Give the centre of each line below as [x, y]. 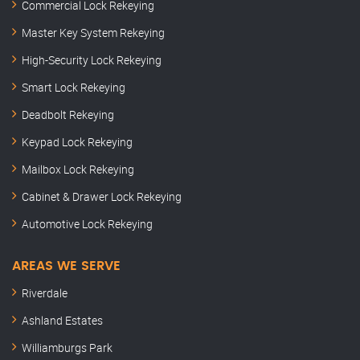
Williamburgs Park [67, 348]
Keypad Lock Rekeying [77, 142]
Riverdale [45, 293]
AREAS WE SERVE [66, 266]
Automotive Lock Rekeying [87, 224]
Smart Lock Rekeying [74, 88]
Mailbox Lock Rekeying [78, 170]
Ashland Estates [62, 321]
